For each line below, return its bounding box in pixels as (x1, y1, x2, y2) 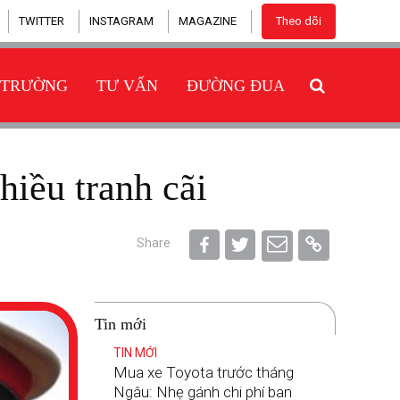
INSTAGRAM (89, 14, 154, 28)
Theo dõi (276, 14, 321, 28)
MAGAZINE (179, 14, 237, 28)
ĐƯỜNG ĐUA (187, 77, 285, 95)
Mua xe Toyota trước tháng (112, 363, 294, 381)
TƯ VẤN (96, 77, 158, 95)
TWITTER (19, 14, 64, 28)
